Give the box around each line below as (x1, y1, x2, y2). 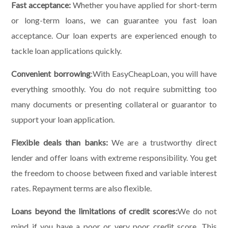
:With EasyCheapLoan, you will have (90, 68, 217, 78)
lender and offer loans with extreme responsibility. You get (11, 152, 217, 162)
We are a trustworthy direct (107, 137, 217, 147)
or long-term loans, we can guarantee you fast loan (11, 15, 217, 25)
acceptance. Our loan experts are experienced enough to (11, 30, 217, 40)
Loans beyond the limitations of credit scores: (11, 206, 178, 216)
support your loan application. (11, 114, 115, 124)
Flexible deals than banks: (11, 137, 108, 147)
